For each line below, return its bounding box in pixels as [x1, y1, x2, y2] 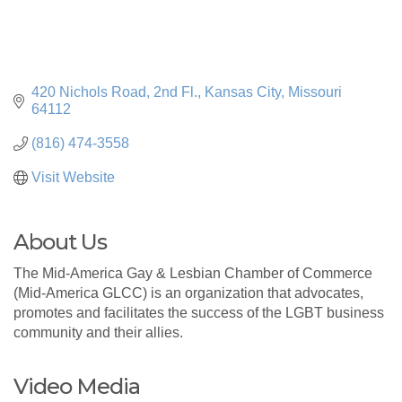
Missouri [288, 83, 342, 100]
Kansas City [205, 83, 281, 100]
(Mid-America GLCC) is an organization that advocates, [13, 284, 363, 301]
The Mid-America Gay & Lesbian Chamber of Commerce [13, 265, 372, 281]
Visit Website [31, 169, 115, 185]
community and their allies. [13, 324, 183, 340]
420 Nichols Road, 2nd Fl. [31, 83, 197, 100]
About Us [13, 228, 107, 255]
